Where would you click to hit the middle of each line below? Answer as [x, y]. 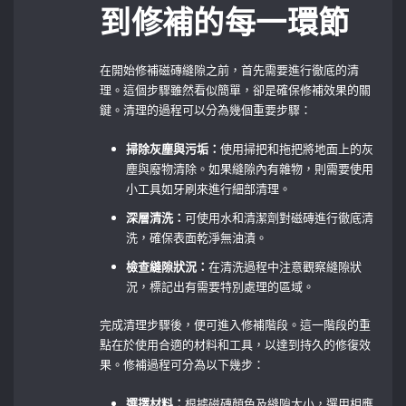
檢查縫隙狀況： [168, 266]
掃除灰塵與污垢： [174, 148]
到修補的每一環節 [225, 24]
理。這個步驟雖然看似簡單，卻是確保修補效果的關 [236, 90]
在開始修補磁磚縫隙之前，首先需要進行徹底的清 [230, 70]
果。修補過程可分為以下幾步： [183, 365]
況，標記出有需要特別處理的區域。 [221, 286]
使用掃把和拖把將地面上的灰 [297, 148]
